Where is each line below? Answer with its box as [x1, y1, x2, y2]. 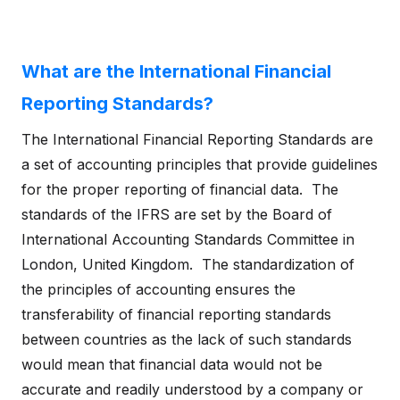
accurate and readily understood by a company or [21, 380, 363, 398]
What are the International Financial [21, 61, 331, 82]
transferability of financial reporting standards [21, 305, 331, 323]
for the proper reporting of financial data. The [21, 180, 338, 198]
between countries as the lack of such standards [21, 330, 352, 348]
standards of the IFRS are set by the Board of [21, 205, 332, 223]
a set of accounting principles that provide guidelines [21, 155, 378, 173]
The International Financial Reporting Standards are [21, 130, 373, 148]
